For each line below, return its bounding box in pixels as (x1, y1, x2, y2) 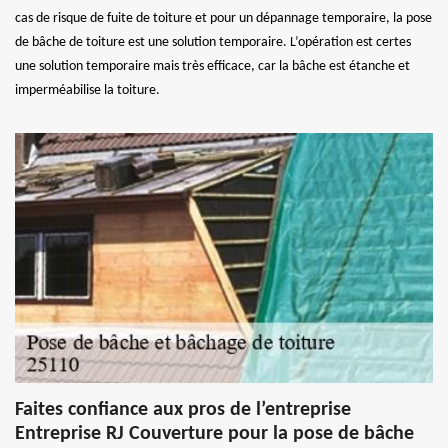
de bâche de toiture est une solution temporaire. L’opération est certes (15, 35, 411, 51)
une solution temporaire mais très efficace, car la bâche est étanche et (15, 59, 410, 75)
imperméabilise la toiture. (15, 83, 160, 99)
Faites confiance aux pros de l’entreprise (15, 400, 351, 421)
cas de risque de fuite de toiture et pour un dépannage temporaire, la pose (15, 11, 432, 27)
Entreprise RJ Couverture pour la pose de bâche (15, 424, 414, 445)
